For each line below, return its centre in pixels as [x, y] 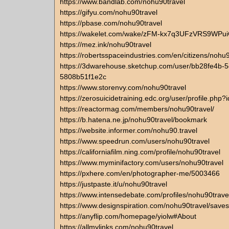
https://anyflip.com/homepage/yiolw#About [128, 216]
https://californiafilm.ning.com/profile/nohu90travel [140, 152]
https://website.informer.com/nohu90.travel [129, 130]
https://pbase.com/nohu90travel [111, 23]
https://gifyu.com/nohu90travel [109, 12]
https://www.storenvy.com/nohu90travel [123, 87]
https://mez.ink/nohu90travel [106, 44]
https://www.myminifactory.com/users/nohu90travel [142, 163]
